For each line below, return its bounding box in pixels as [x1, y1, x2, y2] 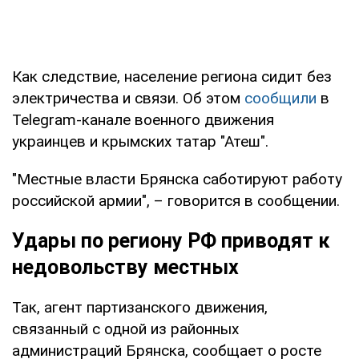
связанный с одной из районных [12, 319, 239, 338]
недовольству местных [12, 255, 239, 279]
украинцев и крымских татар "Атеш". [12, 131, 268, 151]
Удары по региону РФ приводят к [12, 228, 329, 252]
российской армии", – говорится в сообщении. [12, 191, 340, 210]
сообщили [244, 88, 317, 107]
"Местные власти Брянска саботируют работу [12, 169, 342, 188]
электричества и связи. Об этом [12, 88, 244, 107]
